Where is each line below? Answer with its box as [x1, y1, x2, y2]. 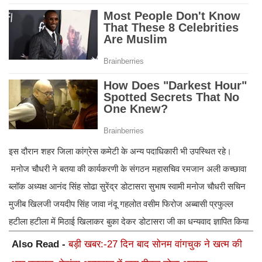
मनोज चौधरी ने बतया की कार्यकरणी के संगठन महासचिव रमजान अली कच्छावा [9, 164, 246, 174]
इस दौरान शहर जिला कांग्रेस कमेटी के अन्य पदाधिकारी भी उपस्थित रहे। [9, 146, 232, 157]
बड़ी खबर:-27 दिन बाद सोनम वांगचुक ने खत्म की [68, 239, 242, 250]
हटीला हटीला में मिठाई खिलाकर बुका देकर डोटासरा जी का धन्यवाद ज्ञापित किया [9, 216, 249, 227]
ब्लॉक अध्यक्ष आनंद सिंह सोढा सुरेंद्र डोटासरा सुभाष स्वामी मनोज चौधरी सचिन [9, 181, 246, 192]
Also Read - [12, 239, 68, 250]
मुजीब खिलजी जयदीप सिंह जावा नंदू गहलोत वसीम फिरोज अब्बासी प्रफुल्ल [9, 199, 233, 209]
